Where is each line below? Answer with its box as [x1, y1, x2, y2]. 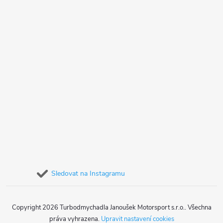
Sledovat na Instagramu [51, 169, 125, 179]
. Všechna [184, 203, 212, 213]
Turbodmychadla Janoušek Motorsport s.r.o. [59, 203, 185, 213]
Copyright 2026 [11, 203, 60, 213]
